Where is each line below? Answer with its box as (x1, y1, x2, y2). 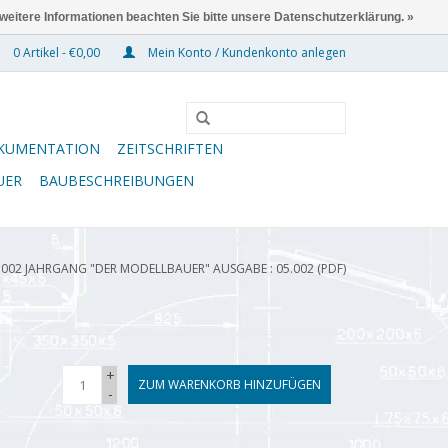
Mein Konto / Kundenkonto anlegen (145, 44, 346, 61)
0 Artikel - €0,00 (10, 44, 103, 61)
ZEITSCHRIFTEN (117, 139, 223, 158)
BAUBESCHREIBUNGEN (39, 171, 194, 190)
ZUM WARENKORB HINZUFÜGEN (138, 376, 321, 393)
